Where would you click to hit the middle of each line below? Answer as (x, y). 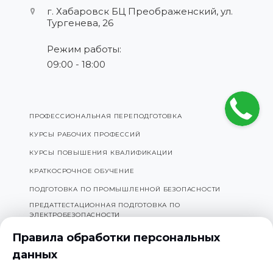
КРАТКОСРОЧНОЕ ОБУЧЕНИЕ (82, 171)
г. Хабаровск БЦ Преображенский (132, 11)
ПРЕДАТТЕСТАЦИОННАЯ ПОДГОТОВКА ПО (105, 205)
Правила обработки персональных (116, 238)
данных (35, 255)
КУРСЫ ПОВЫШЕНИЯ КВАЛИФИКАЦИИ (101, 153)
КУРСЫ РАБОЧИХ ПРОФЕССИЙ (85, 134)
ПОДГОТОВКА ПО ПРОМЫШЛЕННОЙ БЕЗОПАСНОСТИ (125, 189)
